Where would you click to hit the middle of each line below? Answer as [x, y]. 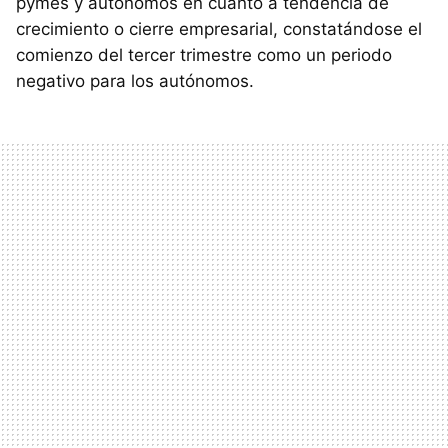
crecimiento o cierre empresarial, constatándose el [219, 28]
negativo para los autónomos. [135, 80]
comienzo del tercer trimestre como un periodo [204, 54]
